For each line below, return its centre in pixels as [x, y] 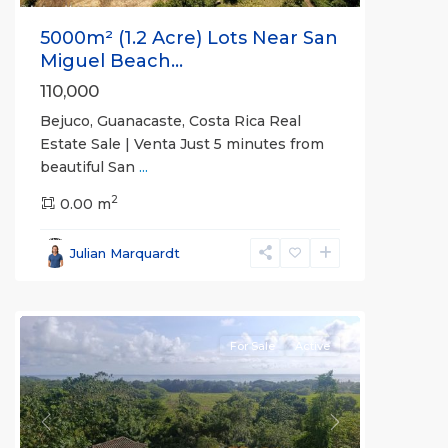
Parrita [64, 249]
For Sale [252, 345]
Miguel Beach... [111, 60]
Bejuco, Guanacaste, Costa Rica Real [170, 120]
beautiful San [89, 166]
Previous [76, 431]
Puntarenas [82, 272]
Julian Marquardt [125, 252]
